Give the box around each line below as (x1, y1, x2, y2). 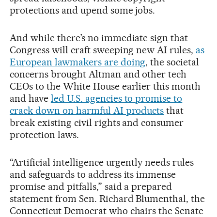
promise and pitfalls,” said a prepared (10, 180, 172, 192)
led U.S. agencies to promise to (50, 92, 183, 104)
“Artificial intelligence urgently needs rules (10, 156, 194, 168)
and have (10, 92, 51, 104)
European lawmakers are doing (10, 56, 146, 68)
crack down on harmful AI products (10, 104, 164, 116)
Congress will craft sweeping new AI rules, (10, 44, 196, 56)
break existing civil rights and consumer (10, 116, 184, 128)
